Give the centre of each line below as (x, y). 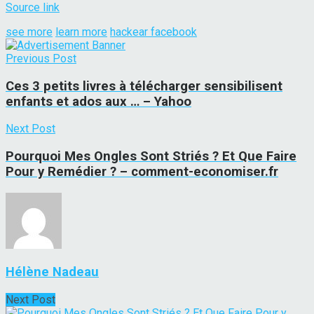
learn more (81, 32)
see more (29, 32)
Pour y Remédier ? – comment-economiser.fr (142, 172)
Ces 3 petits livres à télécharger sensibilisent (144, 86)
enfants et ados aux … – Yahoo (98, 101)
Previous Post (41, 58)
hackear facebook (153, 32)
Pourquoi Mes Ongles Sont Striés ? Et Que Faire (151, 157)
